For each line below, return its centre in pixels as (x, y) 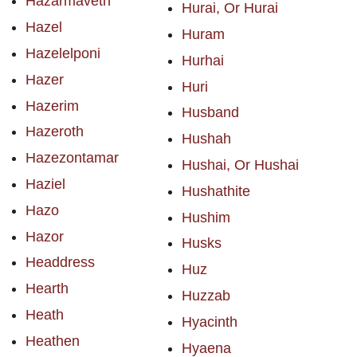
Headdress (60, 263)
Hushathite (216, 191)
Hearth (47, 289)
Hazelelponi (63, 53)
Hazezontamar (72, 158)
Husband (210, 113)
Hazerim (52, 106)
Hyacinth (209, 322)
